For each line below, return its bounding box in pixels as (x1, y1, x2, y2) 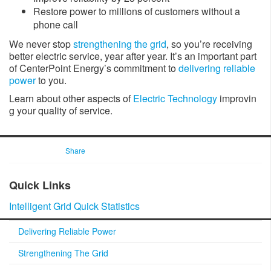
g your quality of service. (9, 103, 115, 117)
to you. (36, 73, 67, 87)
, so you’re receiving (166, 37, 252, 51)
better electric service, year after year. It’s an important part (9, 49, 256, 63)
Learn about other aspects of (9, 91, 133, 105)
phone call (33, 18, 78, 31)
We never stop (9, 37, 73, 51)
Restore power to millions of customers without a (33, 4, 240, 18)
